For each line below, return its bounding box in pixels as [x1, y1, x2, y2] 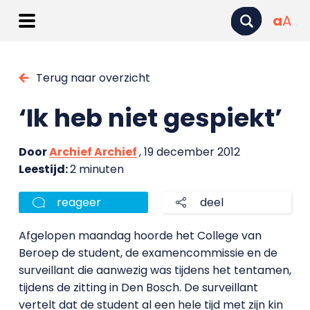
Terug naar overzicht [35, 70, 150, 86]
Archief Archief [48, 144, 137, 160]
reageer [56, 194, 101, 210]
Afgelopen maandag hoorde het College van [18, 228, 262, 244]
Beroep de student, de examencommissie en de [18, 245, 277, 261]
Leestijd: [18, 161, 70, 177]
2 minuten [69, 161, 124, 177]
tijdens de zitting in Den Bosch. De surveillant [18, 280, 258, 295]
